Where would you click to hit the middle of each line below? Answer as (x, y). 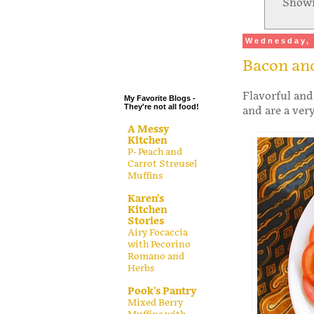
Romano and (156, 256)
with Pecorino (159, 244)
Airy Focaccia (158, 232)
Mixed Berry (155, 302)
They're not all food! (162, 107)
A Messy (148, 129)
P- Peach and (155, 152)
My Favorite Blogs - (160, 98)
